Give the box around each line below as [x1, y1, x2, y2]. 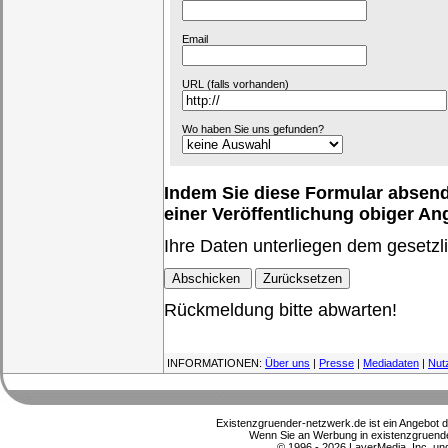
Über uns [265, 357, 310, 369]
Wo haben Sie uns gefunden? [182, 122, 324, 135]
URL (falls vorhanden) [182, 77, 289, 90]
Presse [319, 357, 354, 369]
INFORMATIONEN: [164, 357, 265, 369]
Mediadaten [363, 357, 419, 369]
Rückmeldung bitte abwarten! [164, 299, 397, 320]
